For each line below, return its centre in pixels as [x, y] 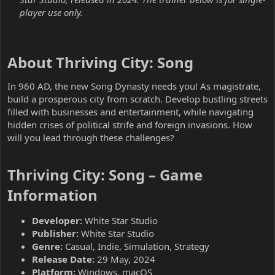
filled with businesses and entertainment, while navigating [130, 111]
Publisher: [55, 233]
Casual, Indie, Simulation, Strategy [136, 246]
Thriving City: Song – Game [105, 174]
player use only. [51, 12]
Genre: [47, 246]
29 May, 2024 [125, 259]
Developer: [57, 220]
